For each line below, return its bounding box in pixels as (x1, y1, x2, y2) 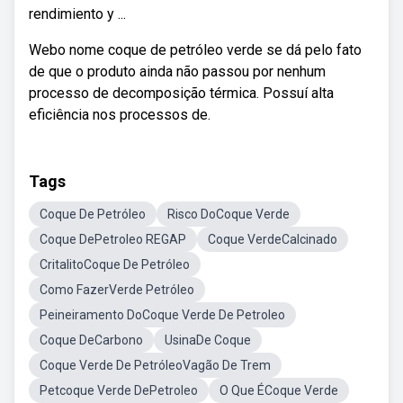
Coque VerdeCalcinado (208, 232, 337, 246)
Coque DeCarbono (40, 333, 143, 347)
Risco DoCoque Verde (167, 207, 290, 221)
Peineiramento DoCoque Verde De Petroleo (40, 308, 285, 322)
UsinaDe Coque (165, 333, 251, 347)
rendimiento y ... (29, 5, 126, 22)
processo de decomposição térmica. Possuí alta (29, 85, 334, 102)
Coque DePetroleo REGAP (40, 232, 186, 246)
